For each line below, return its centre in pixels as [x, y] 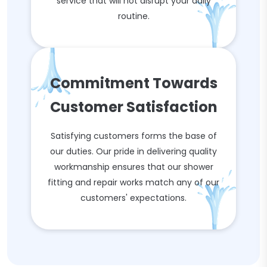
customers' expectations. [133, 198]
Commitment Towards [133, 83]
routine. [133, 16]
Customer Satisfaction [133, 107]
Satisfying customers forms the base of [133, 136]
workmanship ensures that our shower [133, 167]
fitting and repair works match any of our [133, 182]
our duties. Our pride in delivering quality [133, 151]
